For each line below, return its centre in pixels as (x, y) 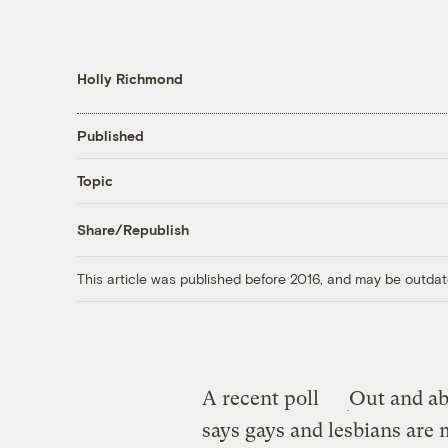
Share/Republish (132, 230)
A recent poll (260, 398)
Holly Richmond (129, 78)
